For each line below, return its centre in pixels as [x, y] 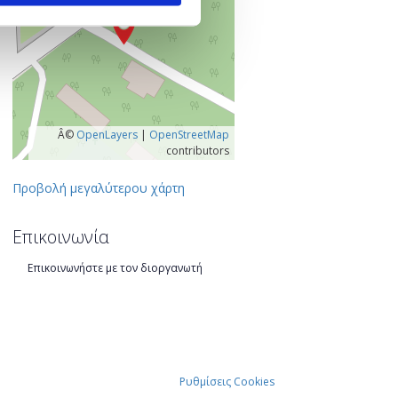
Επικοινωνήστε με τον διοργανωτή [115, 267]
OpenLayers [107, 135]
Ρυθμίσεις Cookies [227, 381]
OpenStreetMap [189, 135]
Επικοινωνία [60, 236]
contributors [197, 151]
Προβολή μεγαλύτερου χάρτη [98, 188]
